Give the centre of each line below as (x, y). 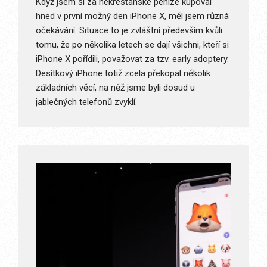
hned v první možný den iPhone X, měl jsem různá (132, 16)
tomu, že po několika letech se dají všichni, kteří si (132, 45)
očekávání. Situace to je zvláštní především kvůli (129, 31)
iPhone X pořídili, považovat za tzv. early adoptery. (132, 59)
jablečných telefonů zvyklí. (86, 102)
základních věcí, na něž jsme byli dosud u (115, 88)
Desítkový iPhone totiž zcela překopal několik (123, 74)
